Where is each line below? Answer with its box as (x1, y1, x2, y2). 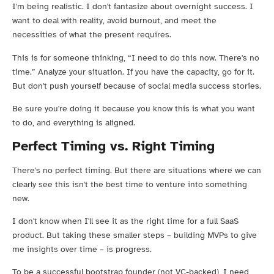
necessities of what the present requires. (12, 29, 171, 40)
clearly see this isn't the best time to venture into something (12, 179, 247, 190)
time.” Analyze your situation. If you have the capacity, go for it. (12, 66, 254, 77)
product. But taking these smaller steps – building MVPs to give (12, 229, 257, 240)
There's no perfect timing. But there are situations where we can (12, 165, 261, 176)
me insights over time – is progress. (12, 243, 152, 254)
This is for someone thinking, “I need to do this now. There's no (12, 52, 259, 63)
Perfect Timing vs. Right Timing (12, 137, 215, 154)
